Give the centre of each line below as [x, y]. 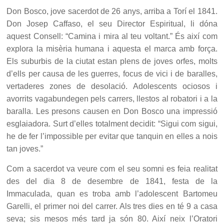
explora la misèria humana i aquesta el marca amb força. [112, 49]
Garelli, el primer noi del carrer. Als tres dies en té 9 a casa [112, 206]
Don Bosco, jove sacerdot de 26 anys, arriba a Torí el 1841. [112, 11]
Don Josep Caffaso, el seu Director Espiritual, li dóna [112, 24]
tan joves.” [25, 149]
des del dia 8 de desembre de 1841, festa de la [112, 181]
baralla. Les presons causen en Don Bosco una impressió [112, 111]
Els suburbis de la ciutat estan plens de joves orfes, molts [112, 61]
